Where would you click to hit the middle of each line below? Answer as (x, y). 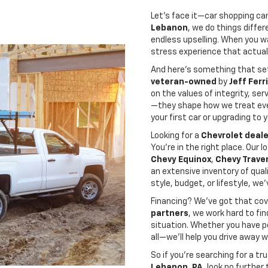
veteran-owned (184, 82)
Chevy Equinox (181, 160)
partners (170, 214)
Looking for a (176, 136)
